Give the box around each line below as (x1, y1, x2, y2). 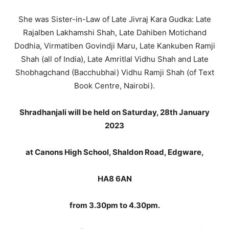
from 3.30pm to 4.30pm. (69, 200, 160, 210)
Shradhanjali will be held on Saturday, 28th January (19, 107, 210, 117)
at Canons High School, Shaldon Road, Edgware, (25, 147, 204, 157)
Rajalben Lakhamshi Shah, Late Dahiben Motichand (22, 28, 207, 37)
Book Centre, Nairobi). (74, 81, 155, 90)
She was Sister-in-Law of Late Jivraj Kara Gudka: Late (18, 14, 211, 24)
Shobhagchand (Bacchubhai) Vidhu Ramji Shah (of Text (15, 67, 214, 77)
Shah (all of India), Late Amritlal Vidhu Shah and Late (20, 54, 209, 64)
